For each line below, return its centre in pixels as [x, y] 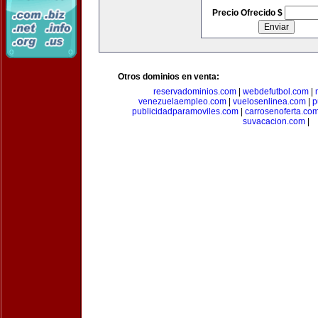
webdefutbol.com [276, 92]
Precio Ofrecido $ [248, 13]
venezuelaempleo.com [182, 102]
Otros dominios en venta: [169, 77]
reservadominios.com [195, 92]
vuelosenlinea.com [269, 102]
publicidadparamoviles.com [185, 111]
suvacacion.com [274, 121]
